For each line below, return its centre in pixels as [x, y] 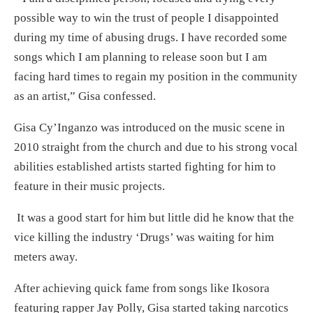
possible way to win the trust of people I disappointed [146, 17]
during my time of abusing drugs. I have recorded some [151, 37]
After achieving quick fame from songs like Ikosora [142, 288]
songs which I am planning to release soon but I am [140, 57]
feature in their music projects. [89, 186]
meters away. [46, 256]
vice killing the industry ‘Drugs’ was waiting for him [144, 237]
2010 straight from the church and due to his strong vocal [156, 147]
